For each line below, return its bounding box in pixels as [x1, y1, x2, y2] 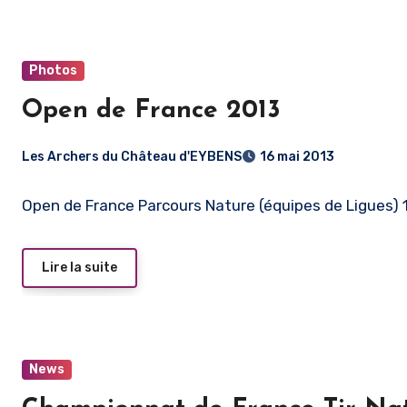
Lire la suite [42, 260, 117, 276]
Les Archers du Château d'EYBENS [22, 148, 242, 164]
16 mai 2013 [260, 149, 334, 165]
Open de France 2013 [22, 97, 281, 124]
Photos [29, 62, 77, 78]
